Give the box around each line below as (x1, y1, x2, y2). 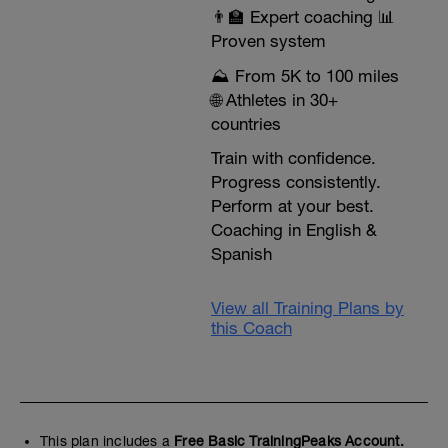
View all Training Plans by (210, 298, 404, 319)
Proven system (210, 31, 326, 52)
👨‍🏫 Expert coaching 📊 (210, 7, 395, 28)
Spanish (210, 244, 272, 265)
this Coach (210, 318, 292, 339)
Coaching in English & (210, 220, 377, 241)
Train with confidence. (210, 148, 376, 169)
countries (210, 114, 281, 135)
